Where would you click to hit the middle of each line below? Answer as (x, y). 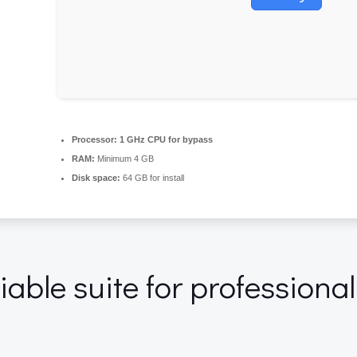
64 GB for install (152, 178)
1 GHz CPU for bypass (165, 139)
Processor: (94, 139)
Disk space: (96, 178)
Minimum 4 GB (124, 159)
